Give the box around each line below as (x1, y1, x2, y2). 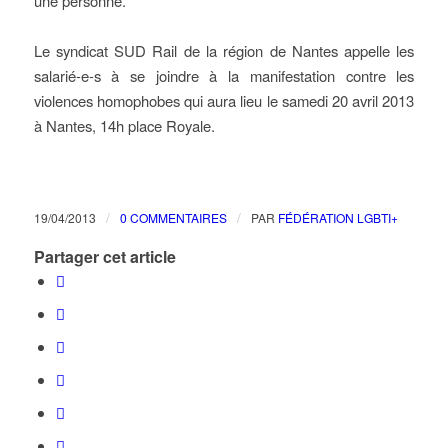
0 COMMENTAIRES (119, 209, 227, 226)
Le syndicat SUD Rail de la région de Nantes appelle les (33, 40, 415, 61)
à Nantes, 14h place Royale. (33, 115, 215, 136)
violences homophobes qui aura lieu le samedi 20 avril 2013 (33, 90, 415, 111)
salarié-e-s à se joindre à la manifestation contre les (33, 65, 415, 86)
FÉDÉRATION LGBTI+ (277, 209, 398, 226)
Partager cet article (33, 245, 176, 268)
